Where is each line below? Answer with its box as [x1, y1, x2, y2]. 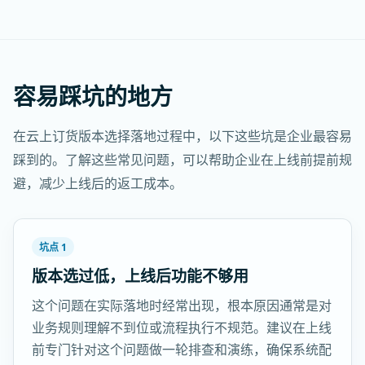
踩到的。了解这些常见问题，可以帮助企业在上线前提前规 [13, 151, 352, 169]
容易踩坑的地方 [13, 81, 173, 112]
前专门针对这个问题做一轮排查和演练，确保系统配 [32, 341, 332, 358]
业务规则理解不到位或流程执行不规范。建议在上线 [32, 319, 332, 336]
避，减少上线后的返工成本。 [13, 174, 182, 192]
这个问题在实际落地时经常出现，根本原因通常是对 [32, 297, 332, 314]
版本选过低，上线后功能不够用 [32, 266, 248, 287]
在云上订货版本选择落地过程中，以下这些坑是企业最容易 [13, 127, 352, 145]
